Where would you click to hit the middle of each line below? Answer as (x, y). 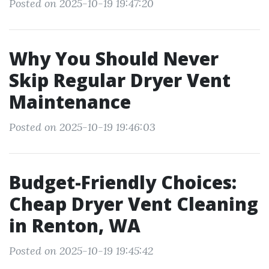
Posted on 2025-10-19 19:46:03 (82, 127)
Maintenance (70, 102)
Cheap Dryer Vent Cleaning (134, 204)
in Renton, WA (75, 225)
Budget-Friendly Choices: (123, 182)
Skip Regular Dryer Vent (120, 80)
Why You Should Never (114, 59)
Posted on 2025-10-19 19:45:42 (81, 251)
